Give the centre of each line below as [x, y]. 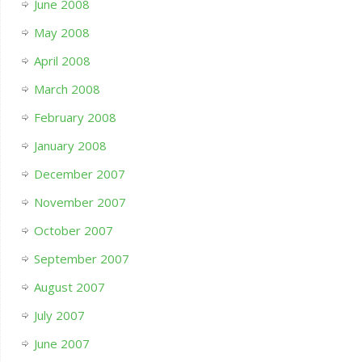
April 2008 [62, 61]
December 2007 [79, 174]
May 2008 [61, 33]
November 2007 [80, 202]
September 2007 [81, 259]
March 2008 [67, 89]
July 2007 [59, 316]
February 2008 [75, 118]
